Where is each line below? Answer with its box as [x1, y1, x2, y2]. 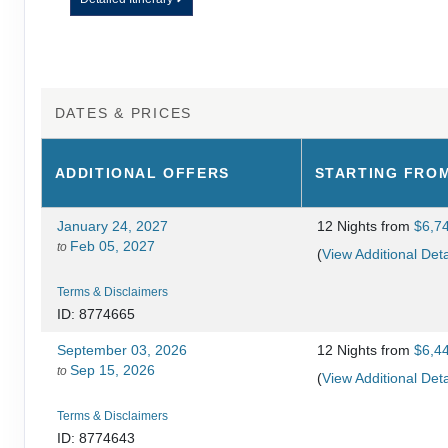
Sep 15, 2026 [70, 361, 155, 378]
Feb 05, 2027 [70, 237, 155, 254]
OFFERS [163, 164, 230, 181]
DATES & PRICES [54, 104, 193, 121]
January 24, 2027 [57, 217, 168, 234]
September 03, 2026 [57, 341, 187, 358]
